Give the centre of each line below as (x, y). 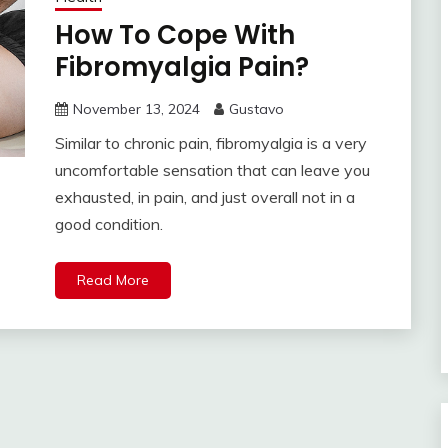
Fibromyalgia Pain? (181, 67)
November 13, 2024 (136, 109)
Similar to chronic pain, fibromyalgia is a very (210, 143)
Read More (112, 280)
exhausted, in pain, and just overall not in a (204, 197)
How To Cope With (174, 35)
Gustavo (256, 109)
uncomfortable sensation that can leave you (212, 170)
